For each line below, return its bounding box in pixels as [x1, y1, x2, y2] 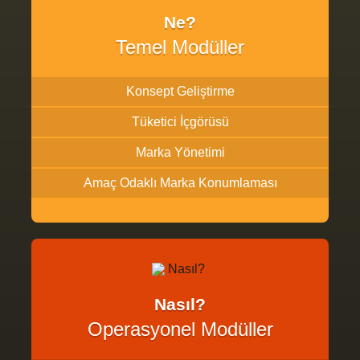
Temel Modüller [116, 36, 244, 58]
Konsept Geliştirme [125, 84, 235, 98]
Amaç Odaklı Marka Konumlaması [83, 176, 277, 190]
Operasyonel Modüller [87, 318, 273, 340]
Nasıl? [154, 295, 206, 313]
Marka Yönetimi [135, 145, 225, 159]
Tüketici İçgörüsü [131, 115, 229, 129]
